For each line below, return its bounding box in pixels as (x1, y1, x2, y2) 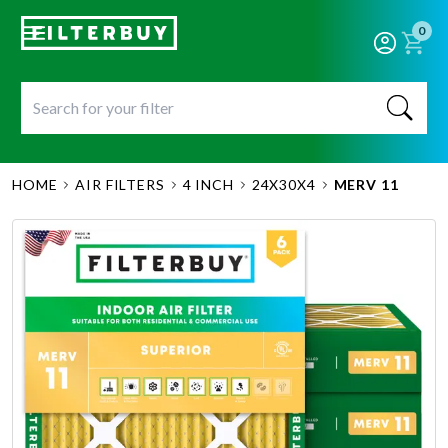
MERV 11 (333, 176, 399, 193)
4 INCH (182, 176, 234, 193)
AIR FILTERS (75, 176, 165, 193)
